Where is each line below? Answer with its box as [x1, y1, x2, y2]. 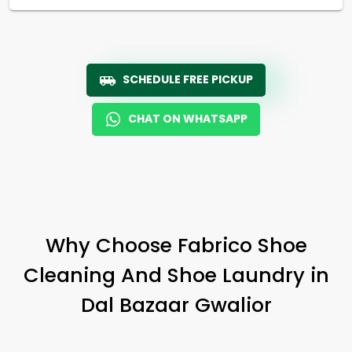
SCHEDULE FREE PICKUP [123, 71, 253, 87]
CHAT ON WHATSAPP [128, 110, 247, 126]
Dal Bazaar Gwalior [80, 290, 272, 319]
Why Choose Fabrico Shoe [45, 230, 307, 259]
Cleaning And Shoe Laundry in [23, 260, 329, 289]
